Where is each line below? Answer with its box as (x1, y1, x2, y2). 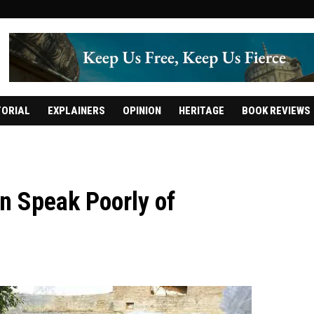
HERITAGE (178, 104, 224, 117)
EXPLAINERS (47, 104, 105, 117)
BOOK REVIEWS (241, 104, 310, 117)
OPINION (122, 104, 161, 117)
